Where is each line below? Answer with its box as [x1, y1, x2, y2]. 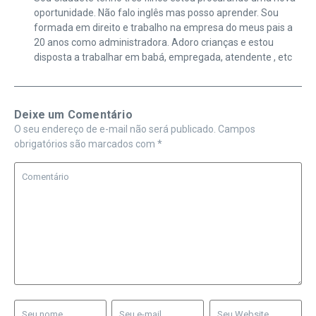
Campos [218, 123, 255, 135]
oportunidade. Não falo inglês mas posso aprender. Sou [33, 7, 279, 19]
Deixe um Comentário [14, 108, 133, 122]
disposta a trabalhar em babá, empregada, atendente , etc [33, 51, 292, 63]
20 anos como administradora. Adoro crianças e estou [33, 37, 274, 49]
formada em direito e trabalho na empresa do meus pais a [33, 22, 293, 34]
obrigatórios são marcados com [14, 138, 157, 150]
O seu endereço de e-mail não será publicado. [14, 123, 216, 135]
